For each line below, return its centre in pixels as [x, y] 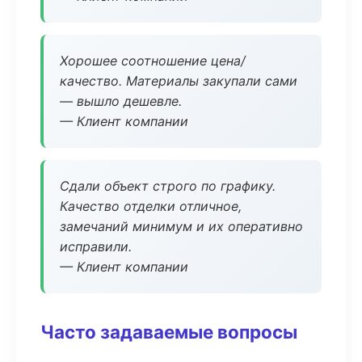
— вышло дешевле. [121, 101]
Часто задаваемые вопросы [169, 332]
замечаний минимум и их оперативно [181, 226]
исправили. [96, 246]
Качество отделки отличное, [151, 206]
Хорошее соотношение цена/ [153, 61]
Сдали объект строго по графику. [168, 186]
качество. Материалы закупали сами [179, 81]
